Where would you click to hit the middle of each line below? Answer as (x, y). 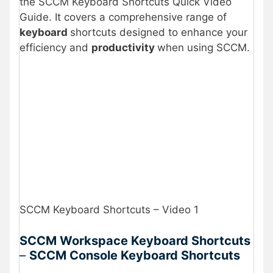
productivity (124, 47)
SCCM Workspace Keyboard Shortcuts (135, 240)
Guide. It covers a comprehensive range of (123, 17)
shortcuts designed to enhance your (159, 32)
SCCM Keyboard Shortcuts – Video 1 (109, 210)
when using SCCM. (204, 47)
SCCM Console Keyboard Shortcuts (135, 255)
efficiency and (55, 47)
